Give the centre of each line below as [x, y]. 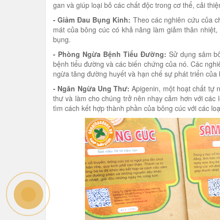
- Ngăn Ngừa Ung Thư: [93, 88]
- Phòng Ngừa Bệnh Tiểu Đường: [110, 54]
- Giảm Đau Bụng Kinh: [92, 20]
